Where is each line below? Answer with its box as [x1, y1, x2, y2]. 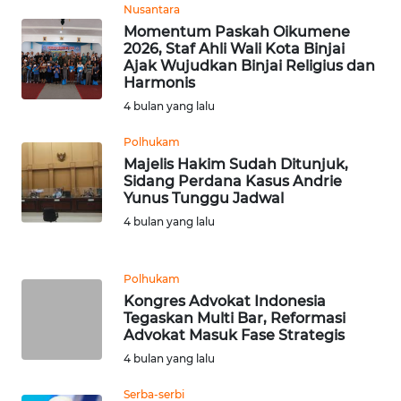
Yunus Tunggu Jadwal [124, 189, 284, 207]
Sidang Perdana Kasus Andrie [124, 172, 342, 190]
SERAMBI [36, 55, 84, 71]
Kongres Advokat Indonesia [124, 292, 326, 310]
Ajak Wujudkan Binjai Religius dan [124, 56, 375, 74]
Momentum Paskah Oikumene [124, 22, 350, 40]
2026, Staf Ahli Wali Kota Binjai [124, 39, 345, 57]
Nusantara [124, 2, 180, 16]
